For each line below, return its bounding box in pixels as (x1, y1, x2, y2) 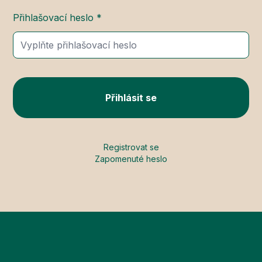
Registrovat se (103, 142, 159, 153)
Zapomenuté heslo (95, 154, 167, 164)
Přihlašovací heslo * (13, 12, 102, 23)
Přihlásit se (105, 92, 157, 104)
